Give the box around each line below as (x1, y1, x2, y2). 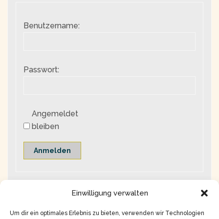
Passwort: (23, 65, 59, 74)
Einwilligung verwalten (71, 189, 148, 197)
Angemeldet (32, 109, 78, 118)
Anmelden (34, 147, 71, 154)
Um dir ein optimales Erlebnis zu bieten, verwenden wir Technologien (10, 210, 204, 217)
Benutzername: (23, 21, 80, 30)
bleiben (32, 122, 59, 131)
